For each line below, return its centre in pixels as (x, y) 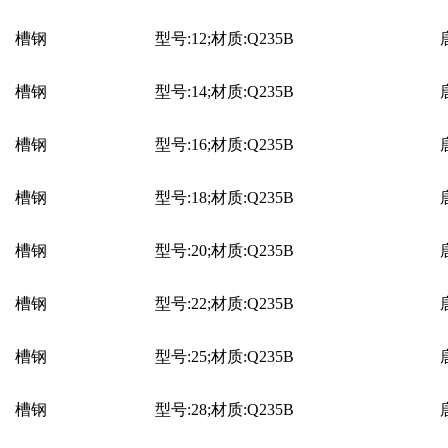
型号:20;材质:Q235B (224, 250)
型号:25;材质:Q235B (224, 356)
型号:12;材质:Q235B (224, 38)
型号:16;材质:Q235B (224, 144)
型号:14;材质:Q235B (224, 91)
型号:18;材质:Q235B (224, 197)
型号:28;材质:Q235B (224, 409)
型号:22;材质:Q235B (224, 303)
